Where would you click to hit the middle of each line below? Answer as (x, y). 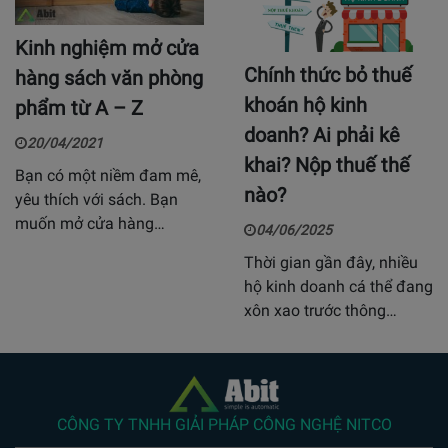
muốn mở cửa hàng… (90, 224)
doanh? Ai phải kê (322, 135)
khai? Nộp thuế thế (327, 165)
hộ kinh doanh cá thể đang (338, 287)
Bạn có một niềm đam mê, (108, 176)
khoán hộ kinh (305, 105)
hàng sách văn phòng (109, 78)
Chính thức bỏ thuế (328, 75)
